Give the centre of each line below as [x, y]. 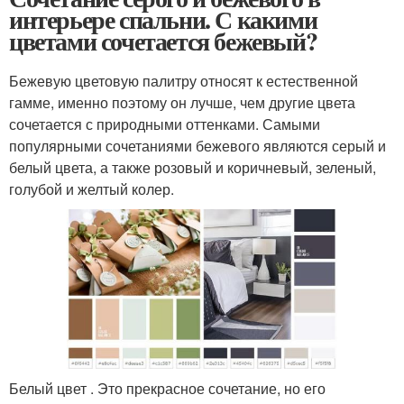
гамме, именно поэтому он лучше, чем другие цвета [182, 102]
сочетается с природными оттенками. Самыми [165, 124]
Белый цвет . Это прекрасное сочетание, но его [167, 388]
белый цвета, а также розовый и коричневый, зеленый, [193, 167]
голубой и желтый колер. [92, 188]
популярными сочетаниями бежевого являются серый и [197, 145]
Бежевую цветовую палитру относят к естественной [184, 80]
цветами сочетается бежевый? [163, 41]
